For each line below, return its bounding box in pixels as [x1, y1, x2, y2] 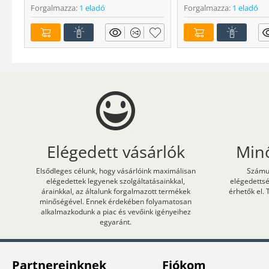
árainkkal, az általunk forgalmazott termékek [41, 186, 190, 197]
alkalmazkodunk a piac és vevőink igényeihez [40, 207, 191, 217]
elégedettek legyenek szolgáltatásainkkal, [46, 176, 185, 187]
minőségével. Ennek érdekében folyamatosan [40, 196, 192, 207]
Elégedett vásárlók [46, 141, 185, 163]
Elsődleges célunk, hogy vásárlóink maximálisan [35, 166, 196, 177]
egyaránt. [100, 217, 131, 228]
